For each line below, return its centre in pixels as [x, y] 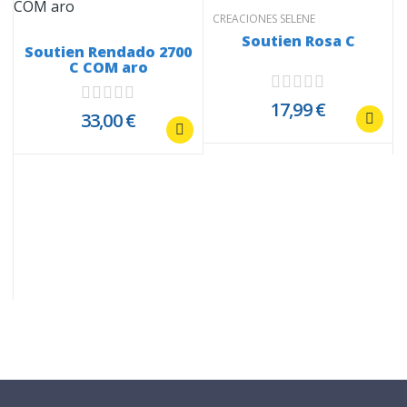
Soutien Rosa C [298, 40]
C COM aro [108, 67]
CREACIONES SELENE [264, 18]
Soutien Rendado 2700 [108, 51]
